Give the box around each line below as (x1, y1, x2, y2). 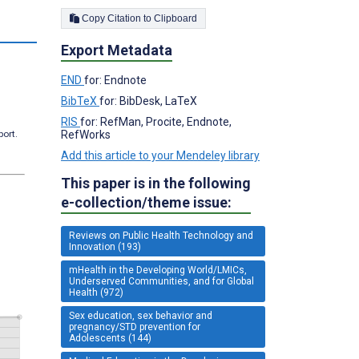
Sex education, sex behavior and (69, 309, 212, 321)
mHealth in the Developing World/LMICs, (69, 264, 247, 276)
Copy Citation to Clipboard (154, 12, 197, 24)
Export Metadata (61, 41, 172, 58)
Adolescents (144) (69, 332, 151, 344)
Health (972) (69, 286, 123, 298)
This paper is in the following (61, 174, 251, 192)
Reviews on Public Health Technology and (69, 229, 253, 241)
